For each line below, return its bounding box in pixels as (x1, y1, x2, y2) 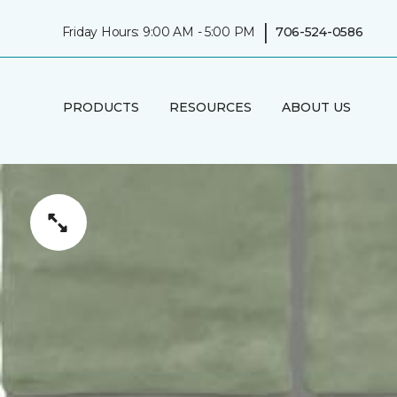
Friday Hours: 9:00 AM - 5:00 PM (61, 23, 256, 40)
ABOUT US (281, 98, 351, 115)
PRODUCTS (62, 98, 139, 115)
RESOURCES (168, 98, 252, 115)
